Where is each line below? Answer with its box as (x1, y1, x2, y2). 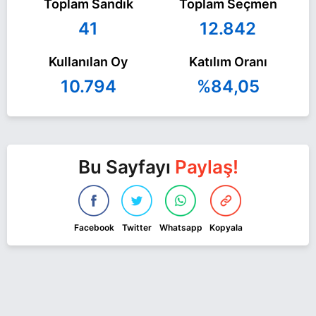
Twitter (121, 222, 152, 233)
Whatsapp (159, 222, 202, 233)
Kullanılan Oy (49, 54, 128, 69)
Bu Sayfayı (78, 156, 175, 178)
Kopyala (209, 222, 243, 233)
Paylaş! (174, 156, 238, 178)
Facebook (73, 222, 114, 233)
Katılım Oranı (188, 54, 267, 69)
